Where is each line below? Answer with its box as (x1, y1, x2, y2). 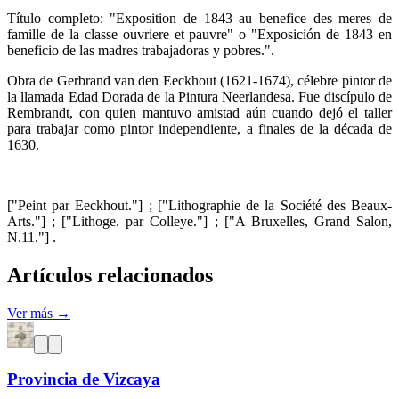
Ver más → (7, 305, 70, 321)
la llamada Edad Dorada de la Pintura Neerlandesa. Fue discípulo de (7, 88, 392, 104)
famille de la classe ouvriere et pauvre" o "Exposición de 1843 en (7, 26, 392, 42)
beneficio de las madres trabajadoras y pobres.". (7, 42, 274, 58)
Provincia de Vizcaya (7, 370, 160, 389)
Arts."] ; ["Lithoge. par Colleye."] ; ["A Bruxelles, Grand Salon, (7, 213, 392, 229)
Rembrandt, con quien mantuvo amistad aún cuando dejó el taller (7, 104, 392, 120)
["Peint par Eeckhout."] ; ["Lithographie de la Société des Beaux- (7, 197, 392, 213)
